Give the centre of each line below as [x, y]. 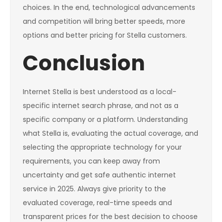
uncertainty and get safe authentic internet [99, 175]
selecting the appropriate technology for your [102, 147]
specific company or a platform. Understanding [105, 120]
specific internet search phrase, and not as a [101, 106]
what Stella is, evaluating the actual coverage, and [111, 134]
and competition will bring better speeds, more [104, 22]
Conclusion [84, 63]
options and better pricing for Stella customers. [105, 35]
